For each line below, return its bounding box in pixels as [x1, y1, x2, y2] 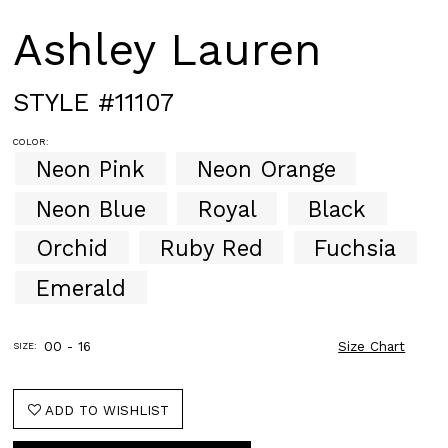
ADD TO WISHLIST [44, 403, 169, 419]
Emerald [35, 274, 126, 301]
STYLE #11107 [13, 87, 175, 117]
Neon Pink [35, 155, 145, 182]
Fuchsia [314, 234, 397, 261]
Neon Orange [196, 155, 336, 182]
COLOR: [13, 136, 50, 147]
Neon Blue [35, 195, 146, 222]
